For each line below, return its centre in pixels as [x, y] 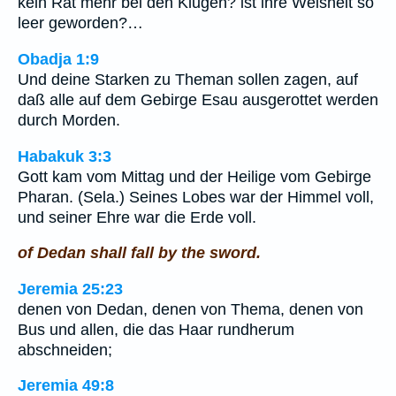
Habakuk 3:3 [65, 156]
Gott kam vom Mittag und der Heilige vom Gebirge [194, 176]
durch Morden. [69, 120]
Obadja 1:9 [58, 59]
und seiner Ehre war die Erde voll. [137, 217]
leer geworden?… [80, 23]
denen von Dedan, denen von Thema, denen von [190, 309]
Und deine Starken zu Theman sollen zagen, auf [188, 79]
